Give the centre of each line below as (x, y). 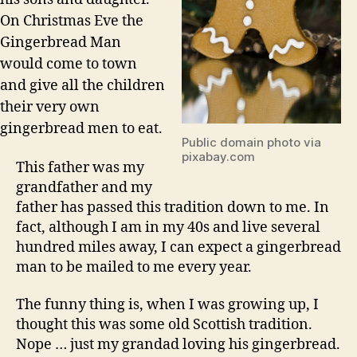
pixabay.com (218, 156)
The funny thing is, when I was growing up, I (167, 305)
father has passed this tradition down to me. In (173, 207)
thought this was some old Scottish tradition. (164, 325)
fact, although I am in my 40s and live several (168, 227)
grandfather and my (84, 187)
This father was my (80, 167)
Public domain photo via (251, 142)
